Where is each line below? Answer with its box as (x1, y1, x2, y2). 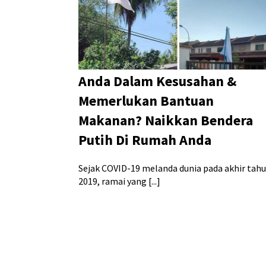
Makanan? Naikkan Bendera (78, 111, 253, 130)
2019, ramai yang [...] (78, 175, 160, 188)
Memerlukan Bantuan (78, 91, 214, 110)
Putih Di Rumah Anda (78, 131, 211, 150)
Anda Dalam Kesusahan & (78, 72, 236, 91)
